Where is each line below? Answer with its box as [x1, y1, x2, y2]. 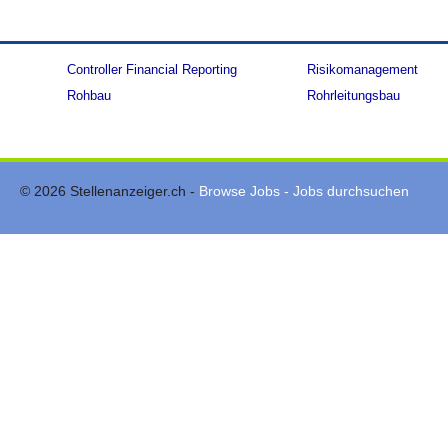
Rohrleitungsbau [307, 88, 401, 103]
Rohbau [67, 88, 112, 103]
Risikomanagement [307, 62, 419, 77]
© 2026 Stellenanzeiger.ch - [19, 183, 199, 199]
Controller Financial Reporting [67, 62, 238, 77]
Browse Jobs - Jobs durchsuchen [198, 183, 409, 199]
